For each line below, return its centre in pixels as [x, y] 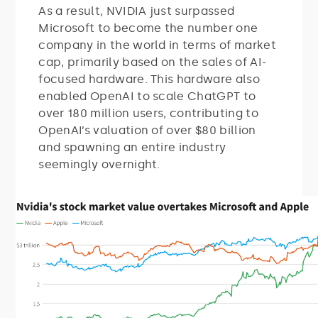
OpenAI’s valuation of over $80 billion [147, 130]
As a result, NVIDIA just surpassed [137, 11]
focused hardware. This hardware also [149, 79]
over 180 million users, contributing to [148, 113]
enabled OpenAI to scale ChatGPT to [147, 96]
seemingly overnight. [99, 164]
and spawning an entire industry [132, 147]
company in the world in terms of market [157, 45]
